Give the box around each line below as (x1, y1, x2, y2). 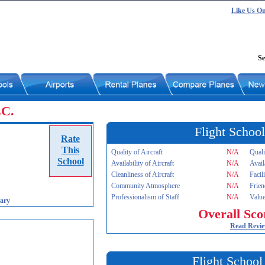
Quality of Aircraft (111, 148, 163, 156)
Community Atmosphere (111, 182, 180, 190)
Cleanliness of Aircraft (111, 170, 174, 179)
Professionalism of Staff (111, 193, 179, 201)
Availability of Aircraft (111, 159, 174, 167)
